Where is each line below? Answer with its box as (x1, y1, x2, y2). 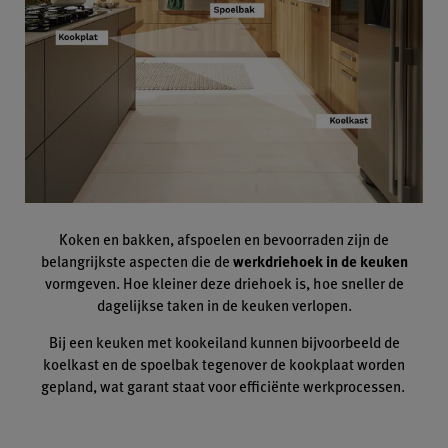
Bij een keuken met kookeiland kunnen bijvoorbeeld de (48, 330, 400, 352)
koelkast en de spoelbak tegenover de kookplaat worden (43, 352, 405, 374)
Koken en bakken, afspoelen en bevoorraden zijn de (59, 227, 389, 249)
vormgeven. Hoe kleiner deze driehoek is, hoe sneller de (44, 271, 404, 293)
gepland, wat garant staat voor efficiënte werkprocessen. (40, 374, 408, 396)
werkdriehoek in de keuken (232, 249, 408, 272)
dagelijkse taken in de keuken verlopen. (96, 293, 352, 315)
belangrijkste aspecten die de (40, 249, 233, 271)
